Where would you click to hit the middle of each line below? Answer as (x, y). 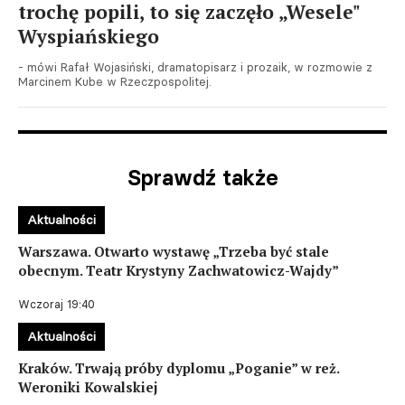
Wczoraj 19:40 (57, 304)
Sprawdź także (202, 178)
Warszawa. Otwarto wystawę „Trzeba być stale (174, 251)
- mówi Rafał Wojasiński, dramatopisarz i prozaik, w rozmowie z (195, 67)
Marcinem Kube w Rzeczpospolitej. (115, 81)
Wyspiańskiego (89, 36)
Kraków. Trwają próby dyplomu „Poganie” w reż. (179, 368)
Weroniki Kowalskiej (88, 387)
